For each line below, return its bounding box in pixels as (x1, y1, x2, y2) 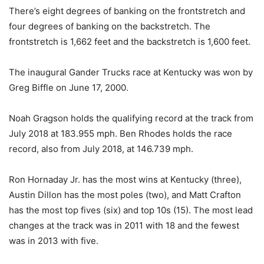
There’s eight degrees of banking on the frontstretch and (9, 5, 245, 16)
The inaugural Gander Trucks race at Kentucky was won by (9, 67, 253, 78)
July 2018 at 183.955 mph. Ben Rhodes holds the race (9, 128, 232, 139)
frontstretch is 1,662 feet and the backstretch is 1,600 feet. (9, 36, 250, 47)
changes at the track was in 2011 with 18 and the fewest (9, 220, 239, 231)
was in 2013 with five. (9, 235, 98, 246)
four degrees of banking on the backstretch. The (9, 21, 210, 32)
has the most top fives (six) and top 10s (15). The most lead (9, 204, 253, 216)
